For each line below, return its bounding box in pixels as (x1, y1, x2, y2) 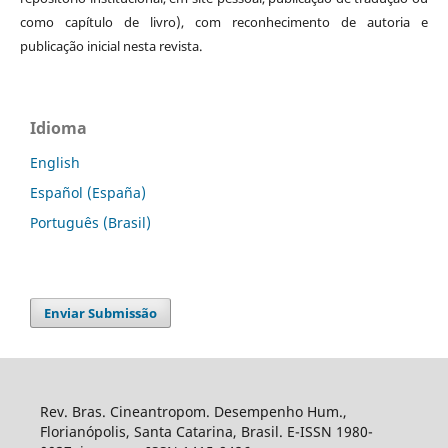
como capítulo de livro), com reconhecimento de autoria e (19, 13, 429, 32)
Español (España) (30, 183, 146, 203)
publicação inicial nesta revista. (19, 37, 202, 56)
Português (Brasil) (30, 213, 151, 233)
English (30, 153, 80, 173)
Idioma (30, 117, 87, 140)
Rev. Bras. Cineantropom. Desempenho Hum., (39, 402, 347, 422)
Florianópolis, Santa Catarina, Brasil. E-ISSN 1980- (39, 422, 373, 442)
